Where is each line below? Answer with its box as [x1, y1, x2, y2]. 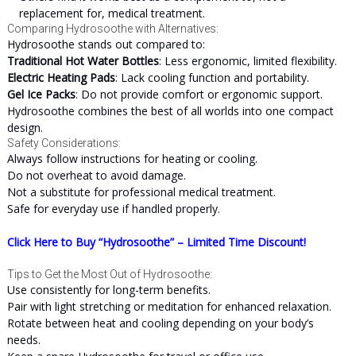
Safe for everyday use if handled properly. [6, 201, 220, 216]
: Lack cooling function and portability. [114, 70, 309, 85]
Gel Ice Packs [6, 87, 75, 102]
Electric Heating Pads [6, 70, 115, 85]
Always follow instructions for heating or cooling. [6, 151, 257, 166]
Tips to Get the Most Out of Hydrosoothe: [6, 268, 212, 281]
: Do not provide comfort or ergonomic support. [75, 87, 323, 102]
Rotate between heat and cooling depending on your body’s [6, 315, 314, 331]
